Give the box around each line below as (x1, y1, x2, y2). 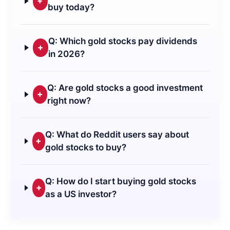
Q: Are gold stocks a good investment (47, 82, 203, 93)
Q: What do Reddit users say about (45, 129, 189, 140)
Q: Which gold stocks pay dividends (48, 35, 198, 46)
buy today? (48, 2, 95, 12)
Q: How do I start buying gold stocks (45, 176, 197, 186)
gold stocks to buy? (45, 142, 127, 152)
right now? (47, 95, 91, 106)
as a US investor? (45, 188, 117, 199)
